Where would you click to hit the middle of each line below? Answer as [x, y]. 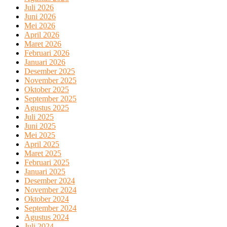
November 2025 [50, 81]
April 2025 [42, 144]
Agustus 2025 [47, 108]
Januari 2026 [45, 62]
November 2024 [50, 190]
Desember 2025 [50, 71]
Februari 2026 [47, 53]
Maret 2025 [43, 154]
